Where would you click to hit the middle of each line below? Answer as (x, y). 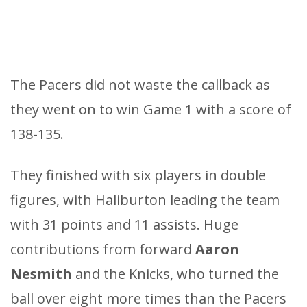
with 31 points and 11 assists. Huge (124, 225)
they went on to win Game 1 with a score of (151, 110)
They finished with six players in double (138, 175)
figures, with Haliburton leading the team (145, 200)
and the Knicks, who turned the (175, 274)
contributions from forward (103, 249)
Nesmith (41, 274)
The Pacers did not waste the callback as (140, 85)
